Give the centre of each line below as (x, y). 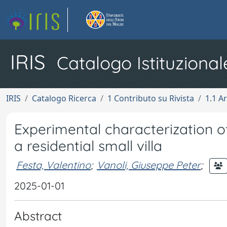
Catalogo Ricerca (64, 98)
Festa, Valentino (53, 165)
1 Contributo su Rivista (151, 98)
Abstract (38, 216)
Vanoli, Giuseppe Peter (149, 165)
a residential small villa (88, 146)
